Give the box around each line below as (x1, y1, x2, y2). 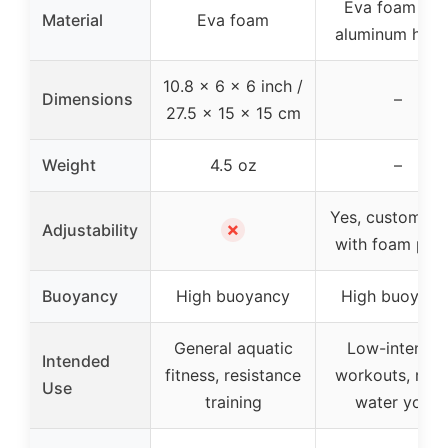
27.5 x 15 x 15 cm (165, 103, 301, 124)
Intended (42, 351, 110, 372)
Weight (42, 155, 96, 176)
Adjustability (42, 220, 138, 241)
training (204, 392, 262, 413)
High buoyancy (176, 286, 290, 307)
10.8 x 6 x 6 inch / (163, 76, 303, 97)
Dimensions (42, 89, 133, 110)
